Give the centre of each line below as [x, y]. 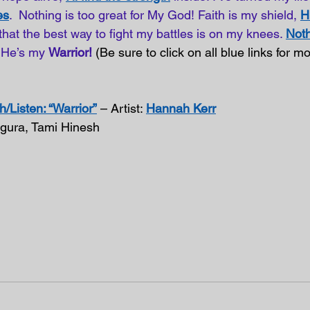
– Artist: [121, 108]
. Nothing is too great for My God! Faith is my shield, [155, 15]
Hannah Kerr [181, 108]
